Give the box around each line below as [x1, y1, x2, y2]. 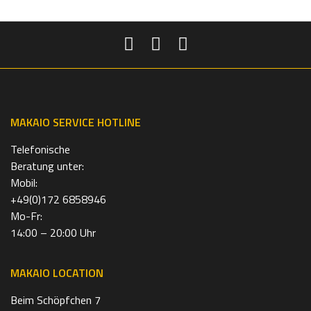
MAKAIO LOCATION [10, 264, 103, 281]
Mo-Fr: [10, 207, 42, 224]
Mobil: [10, 174, 37, 191]
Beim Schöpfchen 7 [10, 291, 101, 308]
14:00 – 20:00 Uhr [10, 224, 96, 241]
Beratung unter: [10, 157, 84, 174]
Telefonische [10, 140, 70, 158]
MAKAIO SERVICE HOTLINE [10, 113, 141, 131]
